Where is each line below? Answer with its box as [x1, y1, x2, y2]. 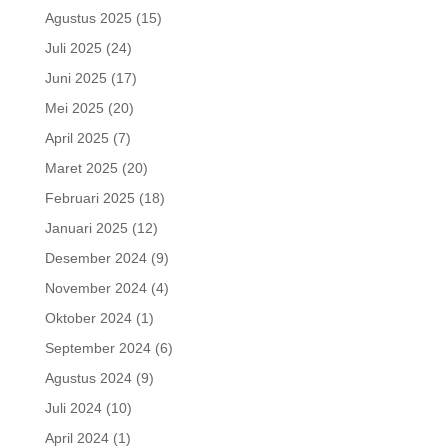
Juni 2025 [44, 70, 107, 87]
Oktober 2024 [44, 310, 132, 327]
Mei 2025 [44, 100, 104, 117]
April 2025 [44, 130, 109, 147]
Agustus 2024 [44, 370, 132, 387]
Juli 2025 [44, 40, 102, 57]
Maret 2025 [44, 160, 118, 177]
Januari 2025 [44, 220, 128, 237]
